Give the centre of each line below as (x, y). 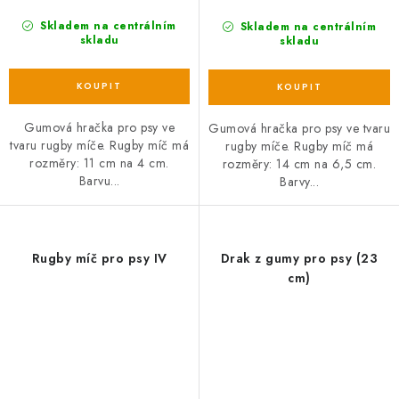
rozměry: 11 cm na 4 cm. (99, 163)
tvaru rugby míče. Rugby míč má (99, 146)
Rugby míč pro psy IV (99, 258)
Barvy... (299, 181)
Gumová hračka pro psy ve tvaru (299, 128)
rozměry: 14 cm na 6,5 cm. (299, 163)
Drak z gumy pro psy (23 (299, 258)
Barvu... (99, 181)
